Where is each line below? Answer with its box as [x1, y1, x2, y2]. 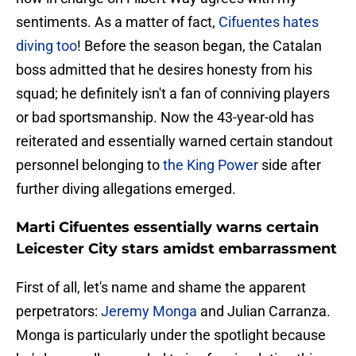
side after [258, 157, 321, 174]
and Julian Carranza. [200, 303, 331, 320]
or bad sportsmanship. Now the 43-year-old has [16, 109, 314, 126]
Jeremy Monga [101, 303, 200, 320]
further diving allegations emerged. [16, 180, 236, 198]
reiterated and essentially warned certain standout [16, 133, 333, 150]
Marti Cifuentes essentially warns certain [16, 219, 319, 237]
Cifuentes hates [219, 14, 319, 31]
